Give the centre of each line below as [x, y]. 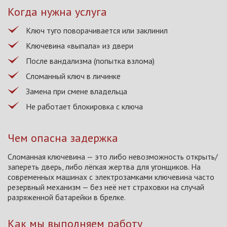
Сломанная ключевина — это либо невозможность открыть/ [113, 156]
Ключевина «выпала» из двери [80, 45]
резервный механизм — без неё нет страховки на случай [106, 187]
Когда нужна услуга [57, 11]
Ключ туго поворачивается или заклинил [97, 30]
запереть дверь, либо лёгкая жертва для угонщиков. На [104, 166]
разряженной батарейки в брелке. [67, 197]
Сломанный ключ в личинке [73, 76]
